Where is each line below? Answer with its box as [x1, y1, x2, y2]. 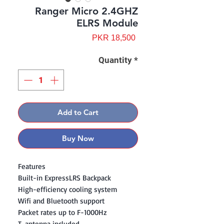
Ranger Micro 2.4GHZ [35, 5, 138, 17]
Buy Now [62, 133, 94, 143]
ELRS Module [76, 17, 138, 29]
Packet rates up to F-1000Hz [18, 207, 106, 217]
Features [18, 161, 45, 171]
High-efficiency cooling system [18, 184, 117, 194]
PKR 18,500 [92, 33, 135, 42]
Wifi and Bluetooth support [18, 195, 104, 205]
